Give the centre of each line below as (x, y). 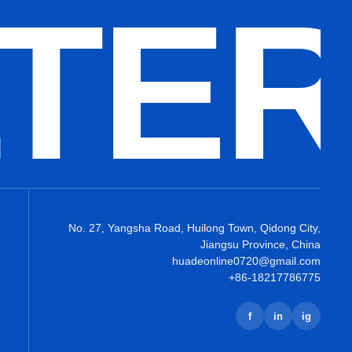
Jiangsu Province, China (260, 244)
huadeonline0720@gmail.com (246, 261)
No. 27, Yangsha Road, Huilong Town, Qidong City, (194, 228)
